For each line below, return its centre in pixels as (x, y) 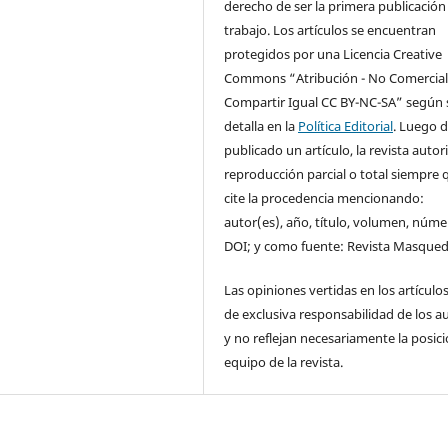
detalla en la (261, 126)
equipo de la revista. (284, 362)
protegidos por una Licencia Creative (333, 54)
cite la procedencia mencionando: (324, 198)
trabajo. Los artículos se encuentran (330, 30)
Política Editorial (346, 126)
